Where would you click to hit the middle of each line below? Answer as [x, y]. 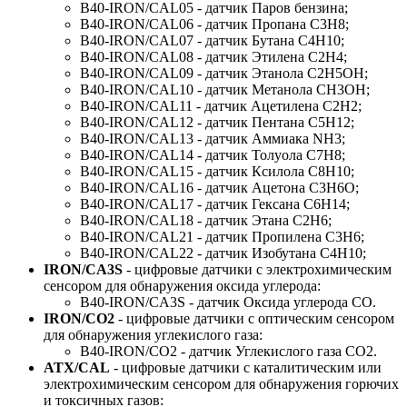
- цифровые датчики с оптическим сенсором [254, 319]
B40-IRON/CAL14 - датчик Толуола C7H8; [213, 155]
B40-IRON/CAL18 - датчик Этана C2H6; [206, 221]
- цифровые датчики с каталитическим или [246, 368]
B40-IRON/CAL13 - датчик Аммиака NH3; [213, 139]
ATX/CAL [77, 368]
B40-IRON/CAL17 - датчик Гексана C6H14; [215, 204]
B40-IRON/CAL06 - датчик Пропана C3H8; [214, 25]
